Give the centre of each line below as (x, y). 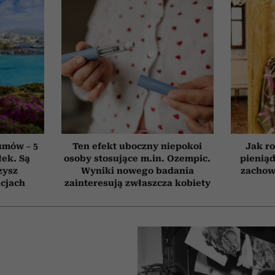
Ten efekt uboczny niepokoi (137, 146)
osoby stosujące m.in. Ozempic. (137, 159)
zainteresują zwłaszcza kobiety (137, 183)
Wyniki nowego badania (137, 171)
